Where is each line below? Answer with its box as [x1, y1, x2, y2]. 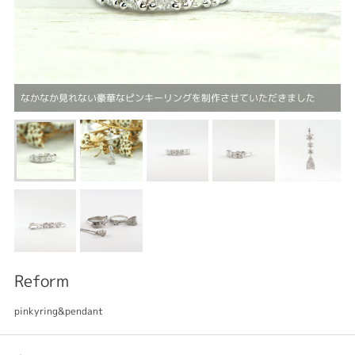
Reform [13, 269, 69, 292]
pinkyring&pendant [13, 303, 103, 318]
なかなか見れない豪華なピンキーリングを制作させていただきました [21, 90, 316, 105]
